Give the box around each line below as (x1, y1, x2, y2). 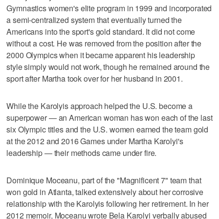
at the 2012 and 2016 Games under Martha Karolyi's (6, 135, 183, 147)
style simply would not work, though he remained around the (6, 61, 210, 72)
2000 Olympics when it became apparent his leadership (6, 49, 196, 61)
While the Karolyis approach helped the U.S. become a (6, 100, 193, 111)
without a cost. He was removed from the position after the (6, 37, 202, 49)
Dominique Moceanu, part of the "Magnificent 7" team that (6, 174, 201, 186)
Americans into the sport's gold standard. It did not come (6, 25, 196, 37)
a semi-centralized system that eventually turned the (6, 14, 182, 25)
